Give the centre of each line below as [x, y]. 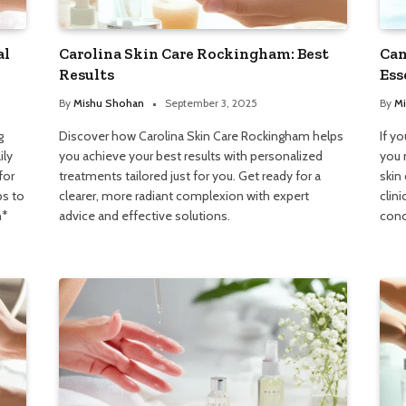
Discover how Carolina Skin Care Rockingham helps [202, 135]
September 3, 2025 [212, 102]
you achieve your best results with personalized [191, 155]
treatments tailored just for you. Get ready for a [190, 175]
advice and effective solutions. [145, 215]
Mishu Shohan [109, 102]
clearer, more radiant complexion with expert [184, 195]
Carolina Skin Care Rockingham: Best [194, 53]
